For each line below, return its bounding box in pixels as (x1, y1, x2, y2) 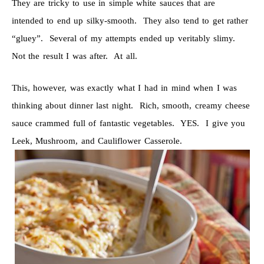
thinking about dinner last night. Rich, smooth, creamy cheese (11, 101, 250, 111)
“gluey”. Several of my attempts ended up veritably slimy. (11, 34, 239, 44)
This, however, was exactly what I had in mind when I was (11, 83, 237, 93)
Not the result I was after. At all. (11, 51, 137, 61)
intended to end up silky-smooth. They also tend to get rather (11, 16, 249, 26)
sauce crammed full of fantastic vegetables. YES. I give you (11, 118, 246, 128)
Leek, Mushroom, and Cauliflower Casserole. (11, 136, 182, 146)
